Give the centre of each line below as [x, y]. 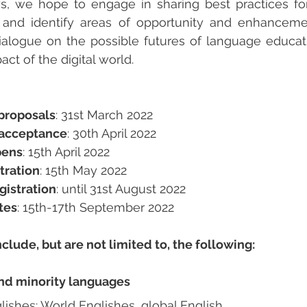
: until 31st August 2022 [121, 189]
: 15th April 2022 [66, 152]
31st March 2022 [107, 115]
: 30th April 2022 [113, 134]
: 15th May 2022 [83, 171]
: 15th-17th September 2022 [96, 208]
